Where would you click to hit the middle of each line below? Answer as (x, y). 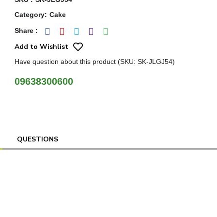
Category (29, 15)
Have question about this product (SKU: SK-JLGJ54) (94, 62)
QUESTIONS (37, 139)
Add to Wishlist (41, 47)
